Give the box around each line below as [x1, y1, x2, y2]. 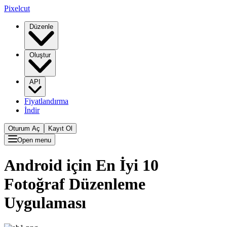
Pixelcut [4, 4, 30, 13]
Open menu [17, 136, 51, 144]
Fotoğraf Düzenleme [4, 175, 145, 194]
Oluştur [29, 51, 51, 59]
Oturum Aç [8, 124, 40, 132]
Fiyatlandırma [24, 96, 68, 105]
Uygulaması [4, 194, 86, 212]
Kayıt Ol [48, 124, 72, 132]
